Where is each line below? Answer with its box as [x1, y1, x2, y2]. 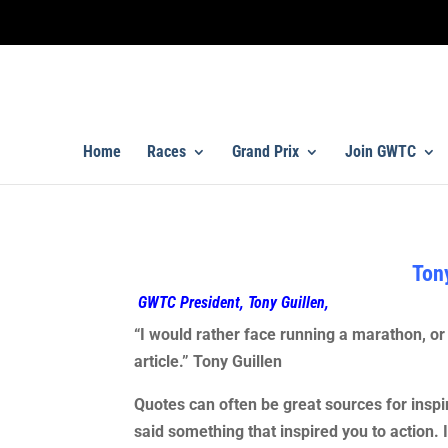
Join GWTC [344, 141, 416, 161]
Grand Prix [231, 141, 299, 161]
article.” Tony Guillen [134, 351, 283, 371]
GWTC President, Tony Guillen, [138, 292, 330, 312]
